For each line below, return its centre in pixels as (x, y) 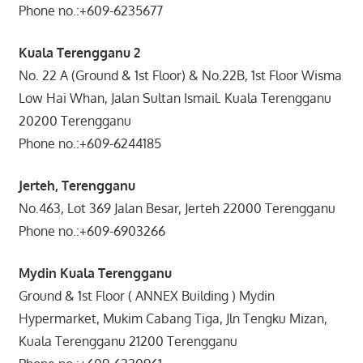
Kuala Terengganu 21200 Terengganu (128, 341)
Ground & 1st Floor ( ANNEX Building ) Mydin (146, 295)
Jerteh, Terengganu (77, 185)
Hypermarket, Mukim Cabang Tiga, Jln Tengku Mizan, (173, 318)
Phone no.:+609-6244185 (149, 143)
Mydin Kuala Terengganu (95, 273)
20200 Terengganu (75, 120)
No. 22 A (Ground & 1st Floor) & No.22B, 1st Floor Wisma (180, 75)
